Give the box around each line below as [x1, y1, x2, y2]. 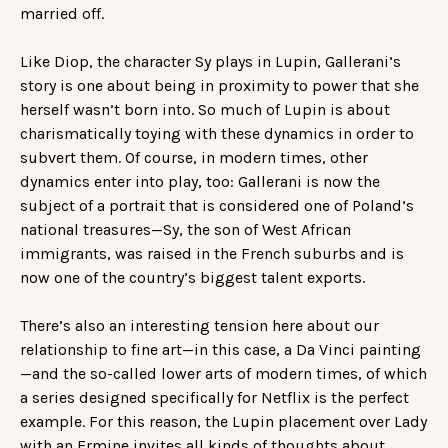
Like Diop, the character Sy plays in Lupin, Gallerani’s [20, 52, 401, 72]
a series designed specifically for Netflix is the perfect [20, 388, 409, 408]
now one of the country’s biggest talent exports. [20, 268, 365, 288]
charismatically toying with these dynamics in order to [20, 124, 414, 144]
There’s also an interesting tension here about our [20, 316, 379, 336]
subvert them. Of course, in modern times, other [20, 148, 368, 168]
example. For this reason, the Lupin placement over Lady [20, 412, 427, 432]
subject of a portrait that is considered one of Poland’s [20, 196, 414, 216]
